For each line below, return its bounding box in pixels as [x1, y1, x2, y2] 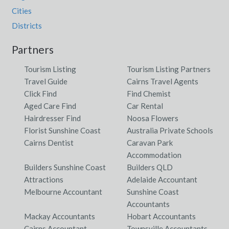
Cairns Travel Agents [127, 76, 198, 86]
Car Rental [127, 101, 163, 110]
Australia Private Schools [127, 125, 213, 135]
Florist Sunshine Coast [24, 125, 101, 135]
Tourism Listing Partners [127, 64, 211, 74]
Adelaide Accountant [127, 174, 197, 184]
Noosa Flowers [127, 113, 178, 123]
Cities [11, 6, 32, 15]
